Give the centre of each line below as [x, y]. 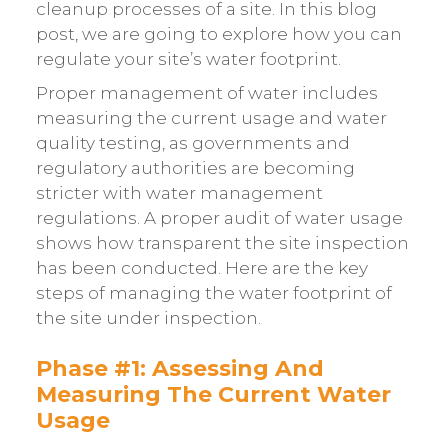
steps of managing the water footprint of [213, 292]
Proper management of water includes [206, 92]
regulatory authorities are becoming [195, 167]
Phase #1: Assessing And [179, 369]
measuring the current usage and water [211, 117]
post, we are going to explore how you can [218, 34]
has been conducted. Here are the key [201, 267]
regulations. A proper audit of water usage [219, 217]
